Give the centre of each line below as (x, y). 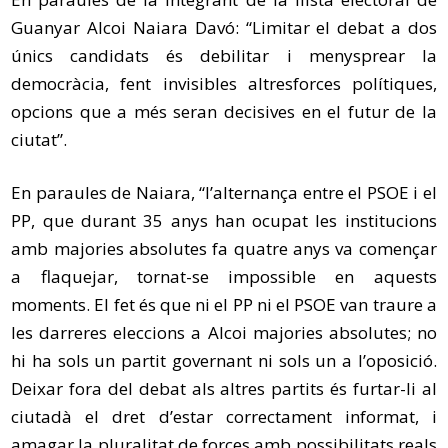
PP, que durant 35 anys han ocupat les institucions (224, 220)
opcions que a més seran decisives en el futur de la (224, 111)
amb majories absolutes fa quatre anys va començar (224, 248)
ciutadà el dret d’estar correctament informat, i (224, 416)
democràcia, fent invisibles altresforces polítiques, (224, 83)
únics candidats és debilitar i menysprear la (224, 55)
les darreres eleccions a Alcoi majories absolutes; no (224, 332)
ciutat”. (39, 139)
